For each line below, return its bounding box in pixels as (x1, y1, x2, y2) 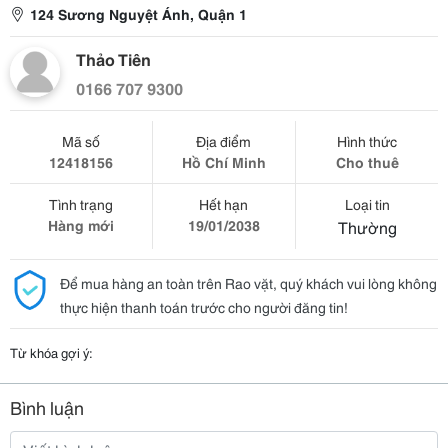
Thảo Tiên (76, 47, 151, 70)
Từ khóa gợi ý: (10, 343, 93, 361)
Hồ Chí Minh (181, 152, 266, 172)
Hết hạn (199, 194, 249, 214)
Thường (337, 215, 397, 238)
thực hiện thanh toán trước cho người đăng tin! (60, 297, 348, 317)
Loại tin (344, 194, 390, 214)
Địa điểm (196, 131, 252, 151)
